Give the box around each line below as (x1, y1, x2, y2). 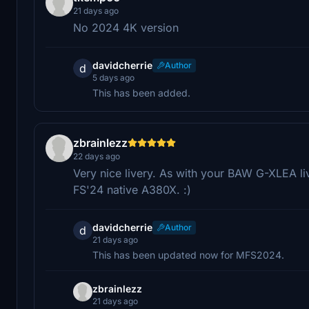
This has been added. (92, 86, 190, 99)
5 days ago (92, 72, 134, 83)
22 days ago (73, 150, 120, 161)
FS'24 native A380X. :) (73, 182, 191, 197)
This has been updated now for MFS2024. (92, 248, 284, 261)
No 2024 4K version (73, 20, 179, 34)
